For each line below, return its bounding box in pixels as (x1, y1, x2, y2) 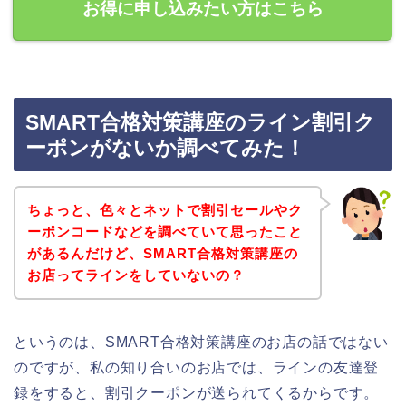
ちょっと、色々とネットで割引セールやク (26, 201, 303, 217)
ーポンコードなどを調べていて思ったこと (26, 223, 303, 239)
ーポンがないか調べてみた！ (25, 136, 305, 160)
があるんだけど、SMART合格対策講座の (26, 245, 298, 261)
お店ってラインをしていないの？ (26, 266, 245, 283)
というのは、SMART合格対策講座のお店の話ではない (14, 333, 389, 350)
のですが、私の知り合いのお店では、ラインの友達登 (14, 359, 380, 375)
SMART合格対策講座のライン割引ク (25, 111, 375, 135)
